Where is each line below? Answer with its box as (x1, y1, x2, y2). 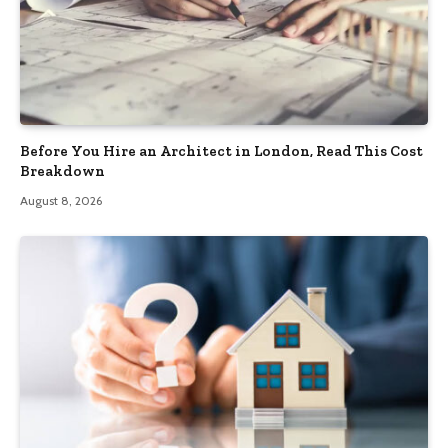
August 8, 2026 (20, 193, 102, 209)
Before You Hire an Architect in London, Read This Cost (20, 142, 423, 161)
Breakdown (20, 162, 105, 181)
